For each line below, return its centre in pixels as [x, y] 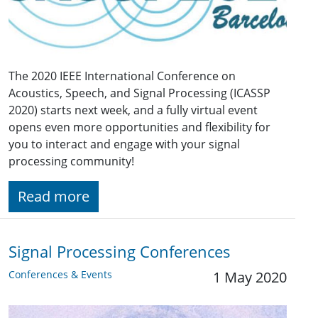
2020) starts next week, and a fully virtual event [133, 110]
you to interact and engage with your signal [124, 144]
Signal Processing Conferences [120, 251]
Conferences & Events [60, 274]
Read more [54, 196]
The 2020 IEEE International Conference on [122, 76]
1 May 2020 [250, 277]
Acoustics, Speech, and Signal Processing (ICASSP [139, 93]
